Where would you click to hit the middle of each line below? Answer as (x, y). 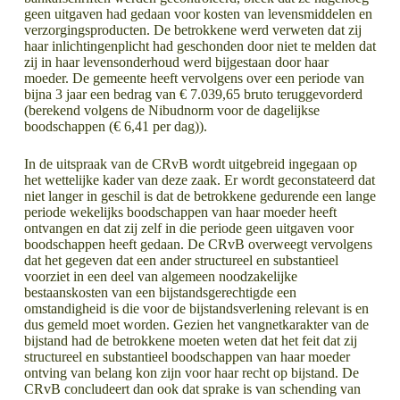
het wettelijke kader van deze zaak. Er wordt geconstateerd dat (199, 179)
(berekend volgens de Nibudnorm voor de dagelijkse (171, 110)
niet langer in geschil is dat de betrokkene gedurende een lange (200, 196)
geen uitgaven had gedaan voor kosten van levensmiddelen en (198, 13)
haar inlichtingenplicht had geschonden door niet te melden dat (200, 46)
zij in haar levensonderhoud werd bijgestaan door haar (176, 62)
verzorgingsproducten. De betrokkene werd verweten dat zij (192, 29)
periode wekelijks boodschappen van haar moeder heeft (180, 212)
